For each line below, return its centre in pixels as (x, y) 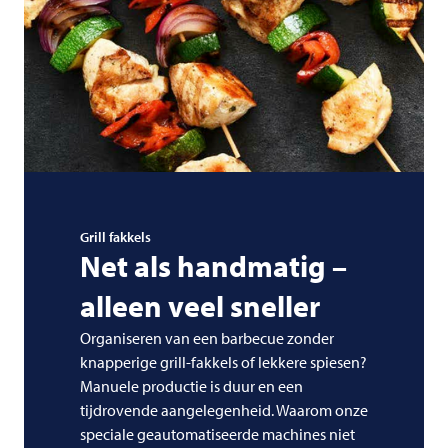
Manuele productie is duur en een (191, 386)
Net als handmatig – (213, 266)
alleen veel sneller (200, 306)
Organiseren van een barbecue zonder (207, 338)
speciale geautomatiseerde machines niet (217, 434)
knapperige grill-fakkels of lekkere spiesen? (223, 362)
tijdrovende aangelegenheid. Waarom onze (224, 410)
